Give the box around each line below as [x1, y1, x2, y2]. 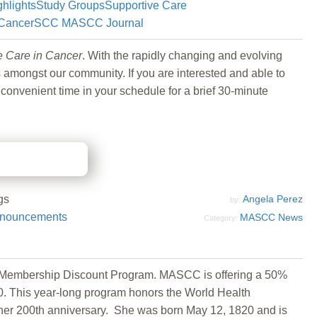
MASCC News [240, 211, 303, 223]
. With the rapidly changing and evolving [82, 49, 282, 62]
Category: [204, 213, 240, 222]
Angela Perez [243, 192, 303, 204]
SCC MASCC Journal [33, 16, 144, 29]
